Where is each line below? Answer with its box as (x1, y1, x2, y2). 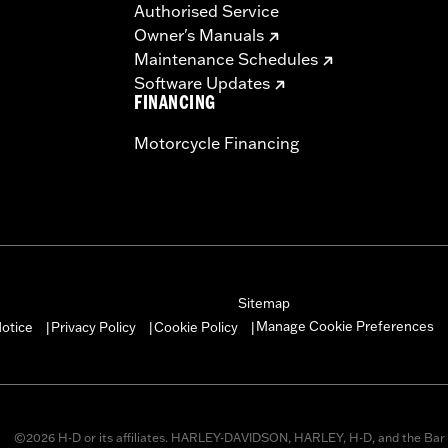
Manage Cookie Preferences (255, 318, 434, 335)
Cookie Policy (153, 319, 238, 336)
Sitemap (237, 295, 290, 312)
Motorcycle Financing (134, 133, 299, 154)
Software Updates (134, 73, 270, 94)
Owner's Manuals (134, 25, 264, 46)
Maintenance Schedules (134, 49, 318, 70)
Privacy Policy (50, 319, 136, 336)
